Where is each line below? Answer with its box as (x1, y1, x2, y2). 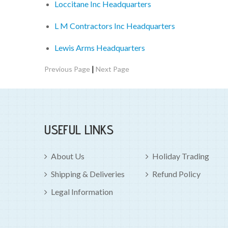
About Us (51, 151, 84, 161)
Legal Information (51, 187, 113, 197)
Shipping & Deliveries (51, 169, 125, 179)
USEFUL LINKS (44, 122, 113, 138)
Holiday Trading (152, 151, 209, 161)
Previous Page (44, 65, 90, 74)
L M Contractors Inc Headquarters (54, 21, 175, 31)
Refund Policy (152, 169, 201, 179)
